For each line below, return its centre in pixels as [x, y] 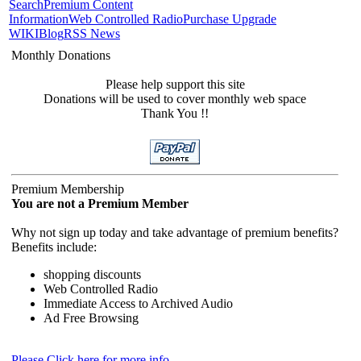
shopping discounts [92, 274]
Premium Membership [68, 189]
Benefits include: [54, 247]
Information [39, 19]
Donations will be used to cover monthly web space [175, 99]
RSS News [92, 33]
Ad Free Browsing [91, 318]
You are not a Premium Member [100, 203]
